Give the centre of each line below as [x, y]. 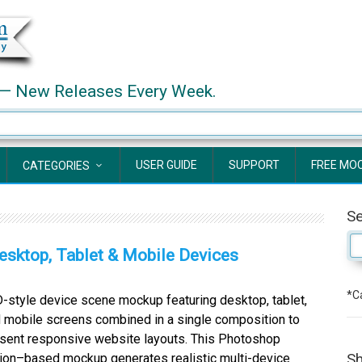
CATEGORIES [56, 166]
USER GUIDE [166, 165]
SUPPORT [254, 165]
